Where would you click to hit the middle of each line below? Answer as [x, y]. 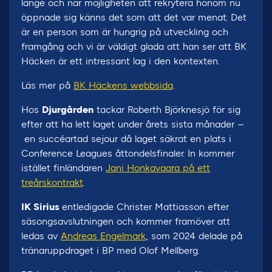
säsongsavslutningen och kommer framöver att [126, 221]
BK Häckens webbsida [123, 85]
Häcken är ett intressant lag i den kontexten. [120, 61]
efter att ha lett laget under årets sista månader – [133, 124]
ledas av [41, 236]
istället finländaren [63, 168]
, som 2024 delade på [194, 236]
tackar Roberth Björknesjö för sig [167, 110]
